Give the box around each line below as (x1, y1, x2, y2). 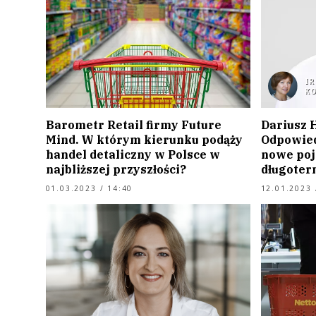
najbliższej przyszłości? (45, 162, 186, 177)
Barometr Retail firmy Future (45, 118, 221, 133)
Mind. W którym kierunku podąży (45, 133, 243, 147)
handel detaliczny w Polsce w (45, 147, 220, 162)
